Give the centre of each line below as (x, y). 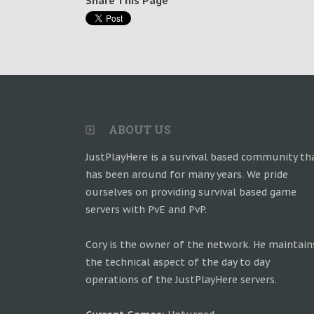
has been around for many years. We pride (187, 174)
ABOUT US (138, 129)
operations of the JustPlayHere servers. (181, 279)
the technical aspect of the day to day (177, 262)
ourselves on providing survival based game (191, 192)
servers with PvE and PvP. (146, 209)
